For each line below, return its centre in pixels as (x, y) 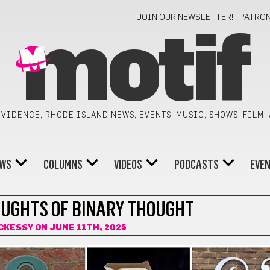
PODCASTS (196, 164)
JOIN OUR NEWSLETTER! (185, 17)
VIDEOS (128, 164)
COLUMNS (63, 164)
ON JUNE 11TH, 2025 (80, 228)
